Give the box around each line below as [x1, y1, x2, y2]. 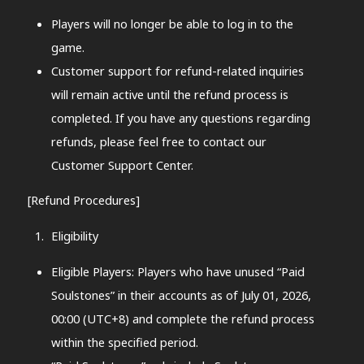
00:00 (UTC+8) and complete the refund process [50, 310, 314, 327]
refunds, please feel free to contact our [50, 132, 266, 149]
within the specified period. [50, 333, 198, 350]
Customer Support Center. [50, 156, 193, 173]
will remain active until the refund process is [50, 85, 288, 102]
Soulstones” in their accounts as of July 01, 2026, [50, 286, 311, 303]
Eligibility [50, 227, 98, 244]
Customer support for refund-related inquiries [50, 62, 304, 79]
